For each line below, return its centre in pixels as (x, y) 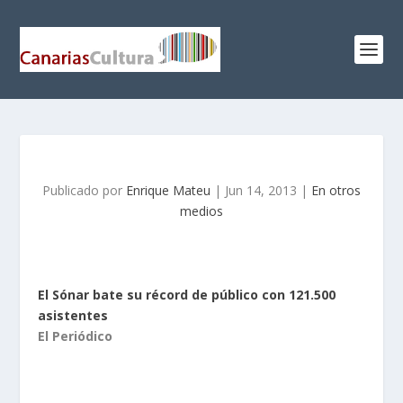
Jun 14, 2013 (261, 190)
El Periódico (76, 336)
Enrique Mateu (168, 190)
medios (201, 211)
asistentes (73, 315)
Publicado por (84, 190)
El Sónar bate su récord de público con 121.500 (187, 295)
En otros (336, 190)
